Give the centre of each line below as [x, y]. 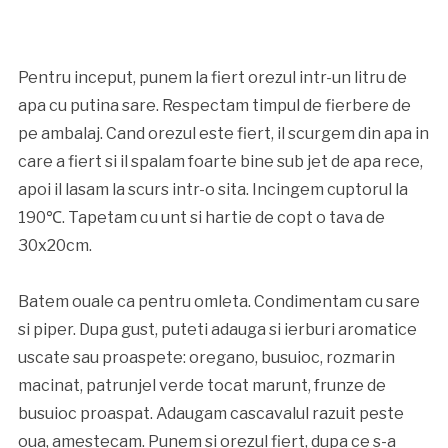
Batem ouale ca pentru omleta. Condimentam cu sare [218, 301]
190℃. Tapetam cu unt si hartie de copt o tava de [201, 217]
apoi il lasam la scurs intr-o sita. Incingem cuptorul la [212, 189]
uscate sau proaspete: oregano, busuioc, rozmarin [206, 357]
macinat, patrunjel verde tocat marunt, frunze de [201, 385]
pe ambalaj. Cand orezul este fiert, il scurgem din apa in [223, 133]
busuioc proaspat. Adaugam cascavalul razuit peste [210, 413]
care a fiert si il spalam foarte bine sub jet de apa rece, [220, 161]
